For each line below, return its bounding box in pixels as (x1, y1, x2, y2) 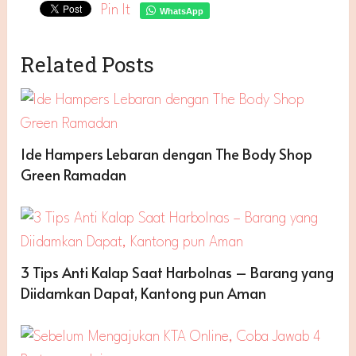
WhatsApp (160, 6, 204, 17)
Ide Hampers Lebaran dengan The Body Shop (21, 144, 313, 164)
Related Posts (21, 51, 155, 79)
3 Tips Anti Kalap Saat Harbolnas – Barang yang (21, 262, 335, 283)
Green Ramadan (21, 164, 127, 185)
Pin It (101, 3, 131, 18)
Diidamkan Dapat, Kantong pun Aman (21, 283, 267, 304)
